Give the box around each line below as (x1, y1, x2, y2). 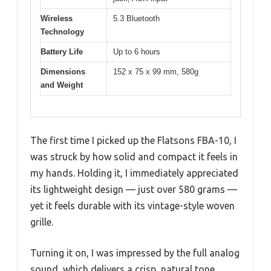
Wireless (41, 14, 73, 24)
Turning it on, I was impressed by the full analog (30, 247, 240, 258)
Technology (41, 27, 84, 37)
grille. (30, 216, 53, 227)
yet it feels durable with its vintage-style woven (30, 200, 235, 211)
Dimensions (41, 67, 85, 77)
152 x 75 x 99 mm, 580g (113, 67, 198, 77)
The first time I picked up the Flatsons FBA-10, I (30, 134, 237, 146)
